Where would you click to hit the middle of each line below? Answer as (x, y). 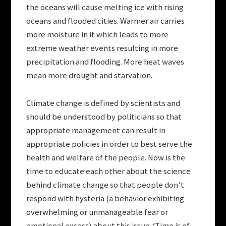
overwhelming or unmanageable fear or (97, 212)
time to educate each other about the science (109, 172)
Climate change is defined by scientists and (103, 103)
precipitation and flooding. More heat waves (105, 62)
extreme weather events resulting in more (102, 48)
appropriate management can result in (96, 131)
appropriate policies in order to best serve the (109, 144)
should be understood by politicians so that (104, 117)
